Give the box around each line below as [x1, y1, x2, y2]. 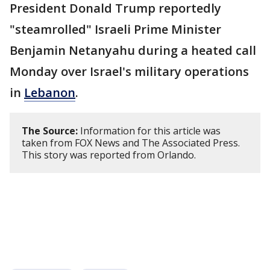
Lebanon [24, 84, 75, 101]
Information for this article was [78, 124, 221, 137]
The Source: [22, 124, 78, 137]
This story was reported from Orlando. [22, 148, 196, 162]
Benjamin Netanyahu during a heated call [10, 42, 256, 58]
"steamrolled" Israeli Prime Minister [10, 20, 221, 37]
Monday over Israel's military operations [10, 63, 249, 80]
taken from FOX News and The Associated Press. [22, 136, 240, 149]
